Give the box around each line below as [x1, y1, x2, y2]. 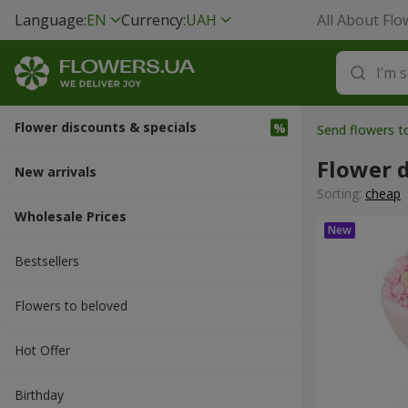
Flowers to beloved [15, 297, 127, 314]
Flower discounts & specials [15, 118, 197, 136]
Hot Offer [15, 342, 70, 359]
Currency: [121, 10, 186, 30]
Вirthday [15, 386, 64, 403]
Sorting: [317, 185, 365, 202]
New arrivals [15, 163, 97, 180]
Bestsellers [15, 252, 79, 270]
